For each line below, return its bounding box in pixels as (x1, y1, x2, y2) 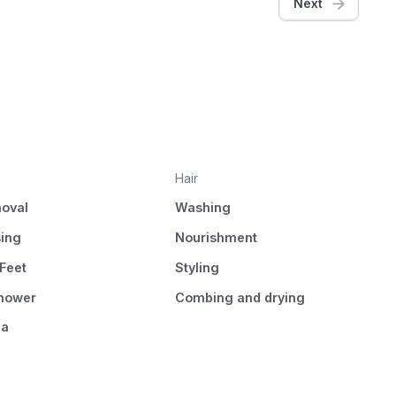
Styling (175, 259, 220, 275)
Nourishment (175, 230, 258, 246)
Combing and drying (175, 289, 306, 305)
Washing (175, 200, 232, 216)
